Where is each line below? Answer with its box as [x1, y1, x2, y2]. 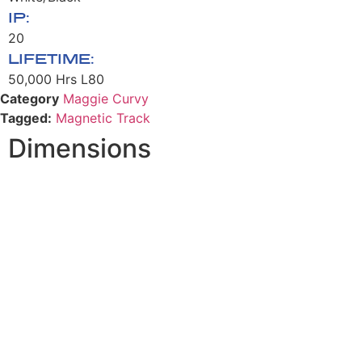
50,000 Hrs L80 [8, 70, 104, 87]
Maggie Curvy [63, 90, 149, 107]
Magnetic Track [56, 109, 150, 126]
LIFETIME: [8, 48, 95, 67]
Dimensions [8, 132, 151, 164]
